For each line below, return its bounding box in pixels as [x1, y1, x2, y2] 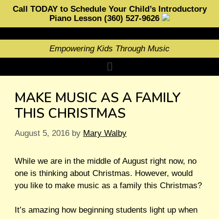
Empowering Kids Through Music [49, 44, 170, 53]
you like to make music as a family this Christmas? [15, 180, 202, 190]
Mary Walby [83, 128, 127, 138]
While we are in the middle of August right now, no [15, 156, 197, 166]
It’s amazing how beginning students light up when [15, 205, 197, 215]
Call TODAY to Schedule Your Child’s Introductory [12, 4, 207, 14]
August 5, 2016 [15, 128, 69, 138]
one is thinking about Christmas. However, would [15, 168, 193, 178]
